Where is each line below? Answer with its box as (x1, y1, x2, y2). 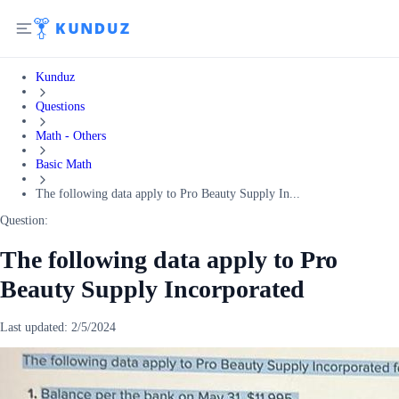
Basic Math (36, 158, 92, 172)
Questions (36, 99, 85, 113)
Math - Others (36, 128, 106, 142)
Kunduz (36, 70, 75, 84)
